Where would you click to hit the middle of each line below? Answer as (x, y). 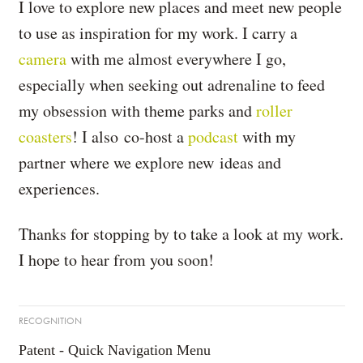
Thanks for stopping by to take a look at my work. (181, 234)
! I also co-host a (130, 137)
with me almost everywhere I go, (176, 59)
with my (267, 137)
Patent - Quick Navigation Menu (114, 350)
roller (274, 111)
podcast (213, 137)
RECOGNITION (50, 321)
